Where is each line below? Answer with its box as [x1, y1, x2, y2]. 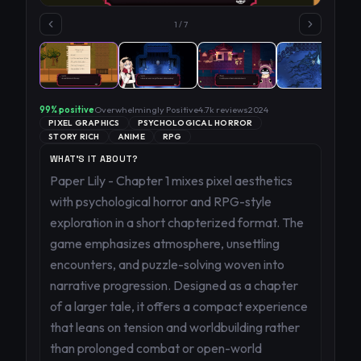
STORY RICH [48, 131, 100, 142]
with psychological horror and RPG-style [50, 193, 272, 210]
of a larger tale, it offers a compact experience [50, 298, 308, 314]
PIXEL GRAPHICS [48, 118, 120, 128]
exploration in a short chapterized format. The [50, 214, 304, 230]
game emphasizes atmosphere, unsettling [50, 235, 280, 251]
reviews [214, 104, 248, 115]
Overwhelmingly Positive [94, 104, 198, 115]
